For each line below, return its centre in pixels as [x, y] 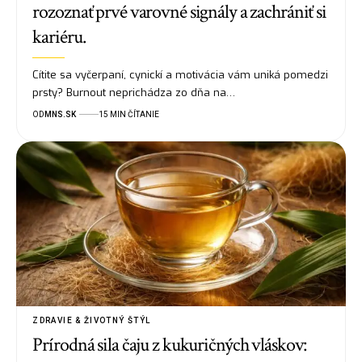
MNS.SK [61, 114]
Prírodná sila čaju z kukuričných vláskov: [170, 344]
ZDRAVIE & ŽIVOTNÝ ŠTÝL [92, 320]
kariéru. [59, 36]
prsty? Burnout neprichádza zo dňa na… [134, 92]
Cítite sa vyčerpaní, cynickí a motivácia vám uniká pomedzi [181, 74]
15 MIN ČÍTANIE [129, 114]
